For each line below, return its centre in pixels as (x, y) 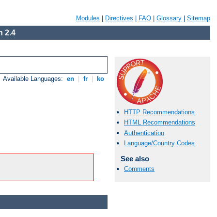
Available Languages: (34, 79)
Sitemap (199, 18)
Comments (139, 169)
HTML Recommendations (160, 123)
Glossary (169, 18)
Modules (88, 18)
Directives (119, 18)
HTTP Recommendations (159, 112)
